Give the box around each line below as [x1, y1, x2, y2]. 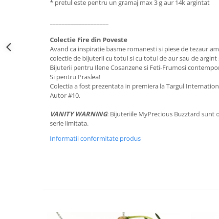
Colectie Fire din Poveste [50, 35, 128, 44]
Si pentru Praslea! [50, 72, 100, 81]
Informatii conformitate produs [50, 133, 141, 143]
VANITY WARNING [50, 109, 107, 118]
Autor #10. [50, 90, 80, 100]
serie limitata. [50, 118, 88, 128]
